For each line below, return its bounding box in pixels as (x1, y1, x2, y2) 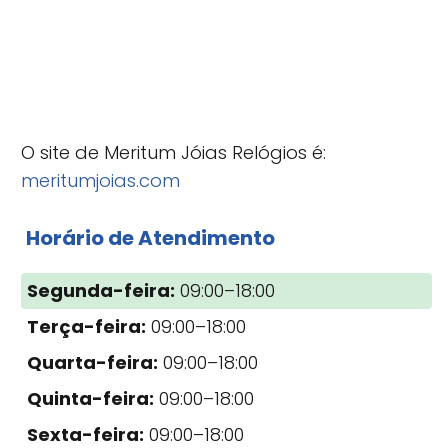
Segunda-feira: (27, 277, 175, 303)
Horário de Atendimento (26, 223, 275, 252)
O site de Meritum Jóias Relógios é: (21, 139, 326, 165)
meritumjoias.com (21, 167, 180, 193)
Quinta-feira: (27, 385, 154, 411)
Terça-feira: (27, 313, 146, 339)
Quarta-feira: (27, 349, 158, 375)
